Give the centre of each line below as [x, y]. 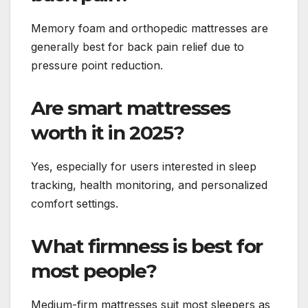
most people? [94, 271]
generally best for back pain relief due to [137, 46]
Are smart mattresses [131, 108]
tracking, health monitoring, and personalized [149, 185]
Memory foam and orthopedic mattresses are [150, 28]
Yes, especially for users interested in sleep [144, 166]
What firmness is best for [147, 246]
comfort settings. [75, 203]
